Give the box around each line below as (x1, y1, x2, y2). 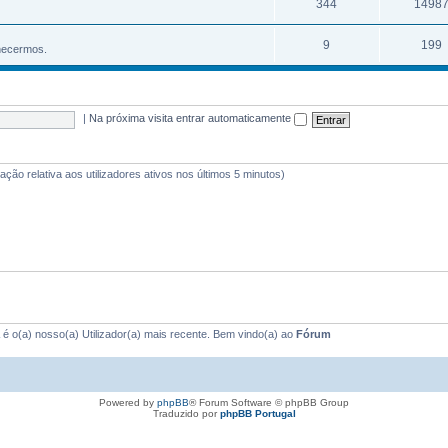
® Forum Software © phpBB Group (189, 397, 349, 408)
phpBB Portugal (219, 408, 296, 419)
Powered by (99, 397, 157, 408)
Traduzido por (152, 408, 220, 419)
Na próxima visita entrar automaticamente (89, 112, 295, 125)
